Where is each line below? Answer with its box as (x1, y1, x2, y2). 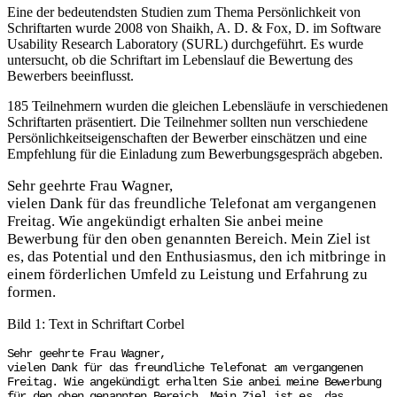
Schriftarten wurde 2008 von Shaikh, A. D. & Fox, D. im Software (7, 20, 381, 36)
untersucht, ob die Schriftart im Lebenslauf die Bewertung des (7, 52, 353, 68)
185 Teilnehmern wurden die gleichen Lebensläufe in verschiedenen (7, 98, 388, 114)
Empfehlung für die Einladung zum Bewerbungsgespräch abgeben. (7, 146, 383, 162)
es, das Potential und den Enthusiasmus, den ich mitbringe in (7, 248, 386, 266)
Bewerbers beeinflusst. (7, 68, 134, 84)
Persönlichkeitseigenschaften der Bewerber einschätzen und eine (7, 130, 367, 146)
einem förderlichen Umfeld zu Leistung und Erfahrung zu (7, 266, 368, 284)
